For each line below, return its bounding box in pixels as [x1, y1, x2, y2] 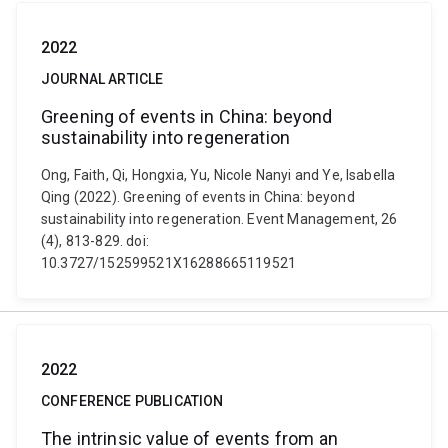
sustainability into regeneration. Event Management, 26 [41, 211, 398, 227]
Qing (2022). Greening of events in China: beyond [41, 189, 355, 205]
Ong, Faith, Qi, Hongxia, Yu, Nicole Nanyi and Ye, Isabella [41, 167, 396, 183]
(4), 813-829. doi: [41, 233, 149, 249]
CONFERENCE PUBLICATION [41, 393, 224, 409]
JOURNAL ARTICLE [41, 71, 164, 87]
